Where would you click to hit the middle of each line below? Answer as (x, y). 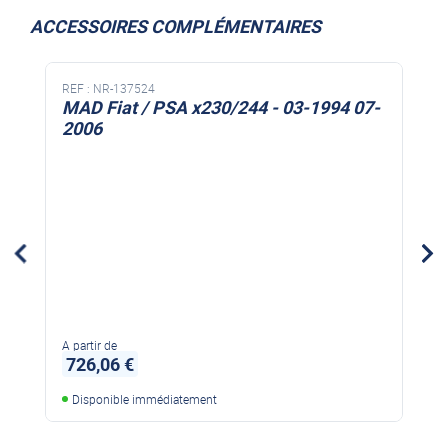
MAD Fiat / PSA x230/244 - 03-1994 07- (207, 107)
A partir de (89, 345)
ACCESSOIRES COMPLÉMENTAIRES (175, 26)
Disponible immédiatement (144, 399)
